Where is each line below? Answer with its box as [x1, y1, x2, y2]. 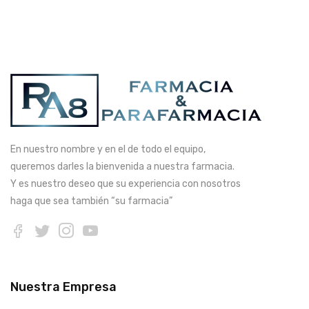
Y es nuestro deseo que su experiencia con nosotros [10, 178, 241, 190]
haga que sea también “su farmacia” [10, 195, 172, 207]
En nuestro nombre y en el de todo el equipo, [10, 143, 206, 155]
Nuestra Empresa [10, 279, 117, 295]
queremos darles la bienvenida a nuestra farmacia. [10, 161, 235, 172]
